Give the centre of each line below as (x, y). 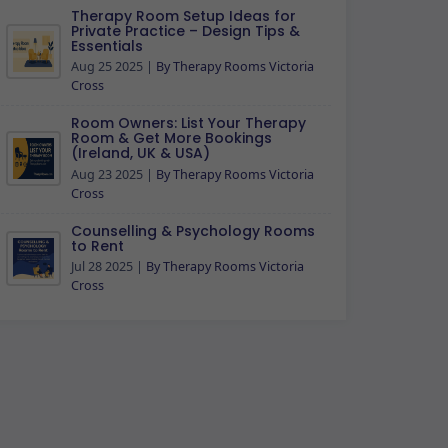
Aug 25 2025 (107, 66)
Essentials (107, 45)
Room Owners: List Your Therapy (188, 123)
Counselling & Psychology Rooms (193, 230)
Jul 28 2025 (102, 266)
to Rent (97, 245)
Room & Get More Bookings (171, 138)
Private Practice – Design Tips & (185, 30)
